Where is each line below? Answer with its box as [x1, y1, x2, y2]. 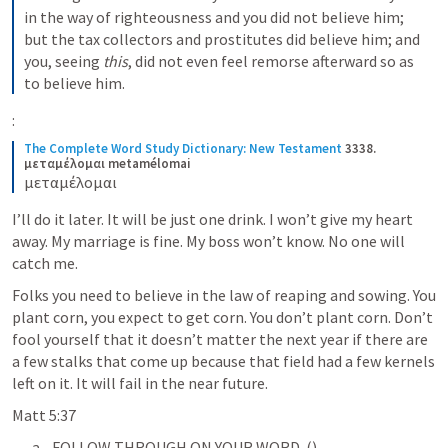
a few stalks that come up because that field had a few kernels [12, 350, 435, 371]
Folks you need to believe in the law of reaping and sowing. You [12, 284, 436, 305]
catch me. [12, 252, 78, 273]
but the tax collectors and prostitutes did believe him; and [24, 28, 420, 49]
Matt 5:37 [12, 404, 76, 425]
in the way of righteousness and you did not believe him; [24, 6, 404, 27]
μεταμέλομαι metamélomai [24, 154, 191, 172]
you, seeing [24, 50, 103, 71]
